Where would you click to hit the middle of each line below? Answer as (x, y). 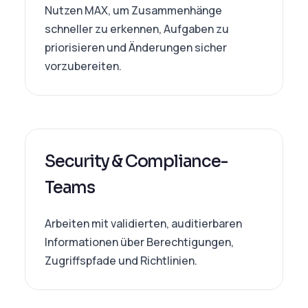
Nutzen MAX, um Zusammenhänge (133, 10)
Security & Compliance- (136, 162)
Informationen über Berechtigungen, (139, 242)
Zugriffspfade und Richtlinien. (121, 261)
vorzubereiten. (83, 66)
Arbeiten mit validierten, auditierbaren (143, 223)
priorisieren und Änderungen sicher (136, 47)
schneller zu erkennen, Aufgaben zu (137, 29)
